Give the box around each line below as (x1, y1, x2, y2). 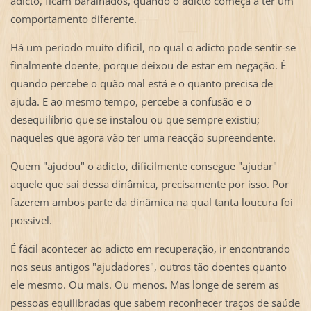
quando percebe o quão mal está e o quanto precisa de (10, 76, 273, 91)
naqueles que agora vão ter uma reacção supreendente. (10, 131, 276, 145)
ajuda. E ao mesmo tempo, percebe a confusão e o (10, 94, 251, 109)
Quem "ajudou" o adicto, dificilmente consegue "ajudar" (10, 159, 277, 174)
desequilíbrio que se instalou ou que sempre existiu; (10, 112, 260, 127)
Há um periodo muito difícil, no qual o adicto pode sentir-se (10, 40, 296, 55)
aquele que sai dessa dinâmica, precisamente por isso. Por (10, 177, 289, 192)
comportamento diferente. (10, 12, 137, 26)
